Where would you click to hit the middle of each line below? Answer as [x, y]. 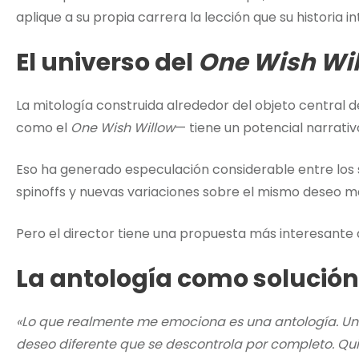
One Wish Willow [123, 128]
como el [43, 128]
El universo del [107, 63]
